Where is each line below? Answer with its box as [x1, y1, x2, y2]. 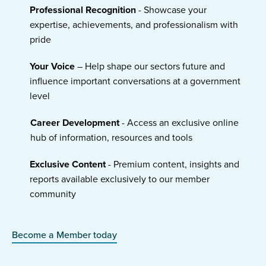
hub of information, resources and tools [30, 132, 193, 144]
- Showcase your [136, 4, 207, 17]
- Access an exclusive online [119, 117, 239, 129]
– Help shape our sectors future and [74, 61, 225, 73]
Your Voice [29, 61, 75, 73]
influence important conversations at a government [29, 75, 240, 88]
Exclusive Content [29, 159, 106, 171]
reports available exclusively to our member [29, 173, 210, 186]
